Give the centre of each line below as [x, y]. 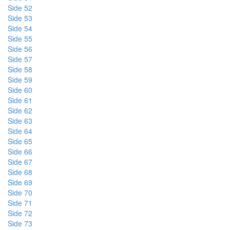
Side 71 [20, 203]
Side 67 [20, 162]
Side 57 [20, 59]
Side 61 [20, 100]
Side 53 [20, 18]
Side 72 [20, 213]
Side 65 [20, 141]
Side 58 [20, 69]
